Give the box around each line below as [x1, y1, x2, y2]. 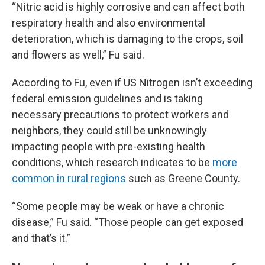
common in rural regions [12, 172, 126, 185]
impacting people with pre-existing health [12, 140, 205, 153]
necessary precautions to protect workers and [12, 108, 229, 121]
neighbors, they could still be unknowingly [12, 124, 207, 137]
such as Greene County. [126, 172, 240, 185]
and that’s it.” [12, 232, 70, 244]
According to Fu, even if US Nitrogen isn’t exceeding [12, 76, 253, 89]
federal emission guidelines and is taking [12, 92, 203, 105]
